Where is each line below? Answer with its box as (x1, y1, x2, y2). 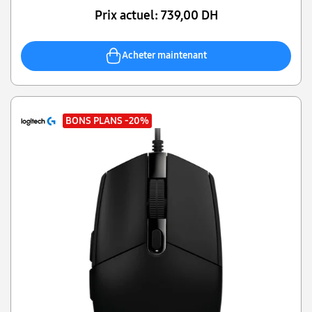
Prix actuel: (94, 7, 161, 23)
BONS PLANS (65, 114, 125, 127)
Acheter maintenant (122, 49, 207, 62)
